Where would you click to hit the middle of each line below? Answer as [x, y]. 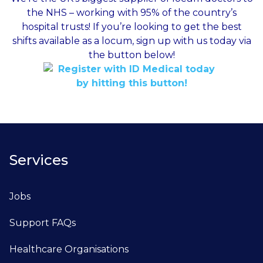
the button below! [131, 55]
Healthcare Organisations [69, 249]
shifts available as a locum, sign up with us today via [131, 41]
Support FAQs [43, 223]
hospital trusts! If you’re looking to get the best [131, 27]
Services [39, 160]
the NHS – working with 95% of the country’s [131, 13]
